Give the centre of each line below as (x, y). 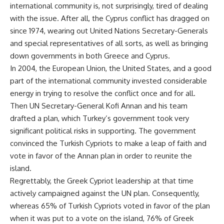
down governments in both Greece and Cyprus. (90, 56)
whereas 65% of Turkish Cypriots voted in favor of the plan (110, 206)
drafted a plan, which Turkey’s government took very (99, 118)
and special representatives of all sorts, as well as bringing (109, 43)
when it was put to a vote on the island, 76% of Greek (102, 218)
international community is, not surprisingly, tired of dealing (109, 6)
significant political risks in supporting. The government (103, 131)
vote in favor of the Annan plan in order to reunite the (101, 156)
